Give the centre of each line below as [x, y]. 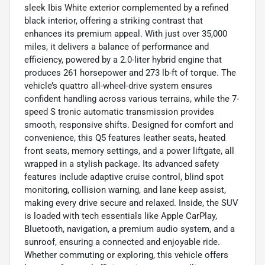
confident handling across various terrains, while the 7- [132, 98]
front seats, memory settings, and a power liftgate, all [129, 151]
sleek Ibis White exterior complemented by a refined [126, 7]
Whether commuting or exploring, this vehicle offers [126, 255]
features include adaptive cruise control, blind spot [124, 177]
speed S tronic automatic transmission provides [119, 112]
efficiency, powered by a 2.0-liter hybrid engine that [123, 59]
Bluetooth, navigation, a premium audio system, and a [130, 229]
